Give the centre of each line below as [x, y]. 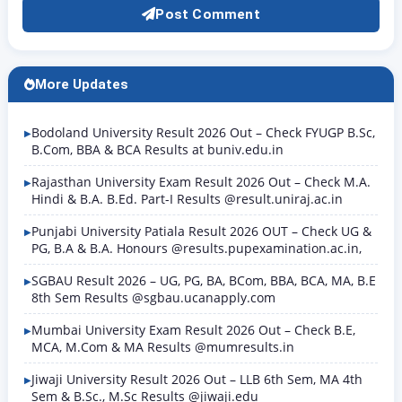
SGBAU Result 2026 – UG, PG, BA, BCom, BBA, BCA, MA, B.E [204, 280]
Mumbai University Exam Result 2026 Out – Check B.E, [193, 329]
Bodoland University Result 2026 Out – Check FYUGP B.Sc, [203, 132]
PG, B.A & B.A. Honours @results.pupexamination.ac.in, [197, 248]
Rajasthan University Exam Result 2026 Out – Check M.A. [201, 181]
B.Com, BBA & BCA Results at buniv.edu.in [157, 149]
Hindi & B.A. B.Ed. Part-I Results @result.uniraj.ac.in [187, 198]
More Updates [82, 84]
